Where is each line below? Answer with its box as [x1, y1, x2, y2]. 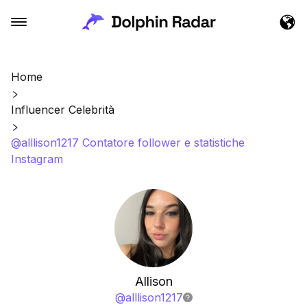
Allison [134, 274, 173, 288]
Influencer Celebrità [11, 103, 114, 116]
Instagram [11, 152, 63, 166]
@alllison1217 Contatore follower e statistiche [11, 136, 245, 149]
